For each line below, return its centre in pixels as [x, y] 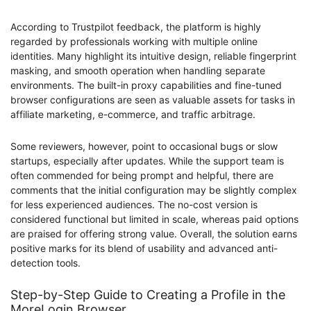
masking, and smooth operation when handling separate [138, 70]
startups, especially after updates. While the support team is [147, 160]
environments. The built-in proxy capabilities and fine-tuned [146, 85]
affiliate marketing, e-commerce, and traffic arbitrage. [133, 114]
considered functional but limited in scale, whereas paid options [154, 219]
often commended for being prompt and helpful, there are [142, 175]
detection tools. [45, 262]
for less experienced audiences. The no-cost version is [134, 204]
